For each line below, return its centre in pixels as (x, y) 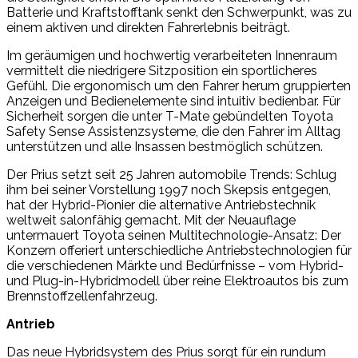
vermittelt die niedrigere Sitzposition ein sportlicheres (162, 70)
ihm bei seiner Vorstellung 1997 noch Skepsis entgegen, (169, 189)
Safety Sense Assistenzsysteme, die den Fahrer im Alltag (173, 131)
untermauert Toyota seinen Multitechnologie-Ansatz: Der (174, 235)
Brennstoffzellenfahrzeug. (82, 296)
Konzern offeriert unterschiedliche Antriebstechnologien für (179, 250)
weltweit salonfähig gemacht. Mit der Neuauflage (151, 220)
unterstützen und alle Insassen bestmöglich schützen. (165, 146)
